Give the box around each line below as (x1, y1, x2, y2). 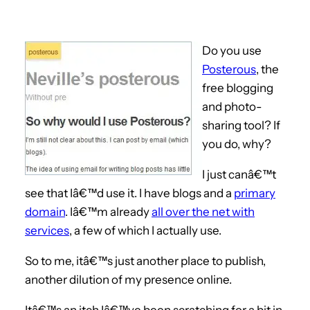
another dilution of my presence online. (25, 272, 232, 286)
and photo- (202, 99, 262, 113)
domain (25, 204, 65, 219)
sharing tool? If (202, 118, 280, 132)
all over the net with (152, 204, 255, 219)
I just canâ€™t (202, 167, 276, 181)
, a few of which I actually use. (69, 223, 221, 237)
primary (234, 185, 275, 200)
